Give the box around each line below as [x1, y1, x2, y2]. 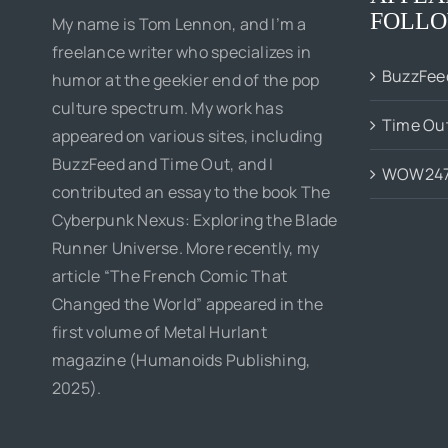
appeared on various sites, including [52, 125, 323, 147]
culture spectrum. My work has [52, 97, 283, 119]
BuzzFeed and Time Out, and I [52, 153, 274, 175]
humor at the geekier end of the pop [52, 69, 320, 91]
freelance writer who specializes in [52, 41, 312, 63]
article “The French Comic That [52, 265, 288, 287]
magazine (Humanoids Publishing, [52, 349, 311, 371]
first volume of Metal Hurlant [52, 321, 267, 343]
